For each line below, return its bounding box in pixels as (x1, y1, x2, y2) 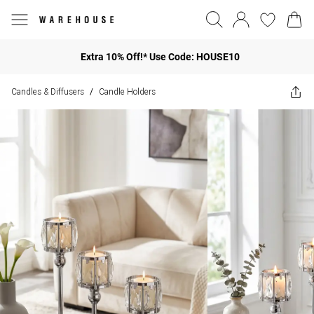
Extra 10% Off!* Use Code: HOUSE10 (80, 50, 240, 62)
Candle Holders (99, 86, 156, 97)
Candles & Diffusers (11, 86, 84, 97)
